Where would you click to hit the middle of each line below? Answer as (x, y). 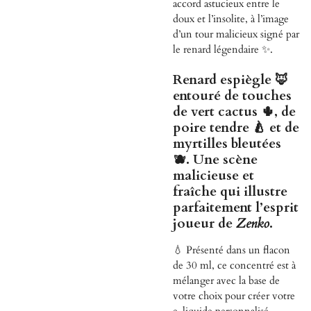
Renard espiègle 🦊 (230, 80)
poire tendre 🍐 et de (236, 128)
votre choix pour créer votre (234, 296)
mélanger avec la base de (226, 281)
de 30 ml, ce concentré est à (234, 266)
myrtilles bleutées (227, 144)
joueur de (204, 224)
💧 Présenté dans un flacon (232, 250)
